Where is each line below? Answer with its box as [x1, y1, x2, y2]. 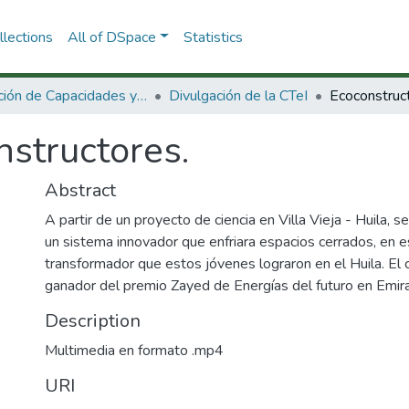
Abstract [45, 178, 116, 203]
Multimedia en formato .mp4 [45, 341, 224, 361]
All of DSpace [67, 26, 156, 47]
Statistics [183, 26, 243, 47]
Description [45, 309, 141, 333]
